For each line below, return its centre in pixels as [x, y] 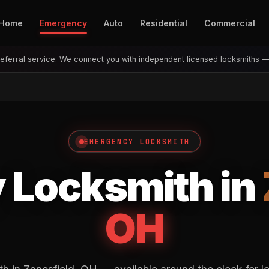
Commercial [230, 23]
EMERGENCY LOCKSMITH [137, 141]
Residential [164, 23]
